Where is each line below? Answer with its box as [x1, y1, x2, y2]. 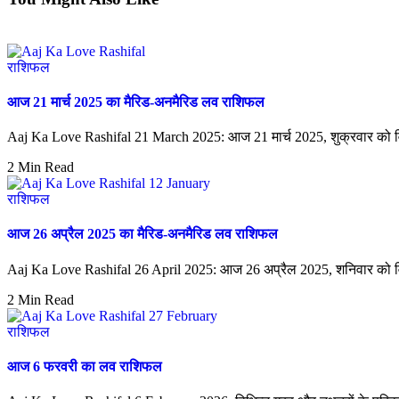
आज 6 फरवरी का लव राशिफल [7, 358, 162, 374]
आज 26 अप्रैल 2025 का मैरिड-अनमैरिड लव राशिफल [7, 226, 278, 242]
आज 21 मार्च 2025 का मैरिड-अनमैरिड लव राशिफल [7, 94, 265, 110]
